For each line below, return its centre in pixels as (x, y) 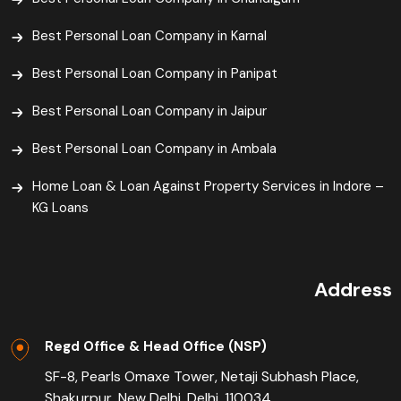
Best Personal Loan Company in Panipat (155, 74)
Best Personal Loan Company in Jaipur (149, 111)
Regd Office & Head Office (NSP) (156, 347)
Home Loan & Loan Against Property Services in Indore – (208, 187)
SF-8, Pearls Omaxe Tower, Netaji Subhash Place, (202, 377)
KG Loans (60, 208)
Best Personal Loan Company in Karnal (149, 36)
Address (353, 290)
